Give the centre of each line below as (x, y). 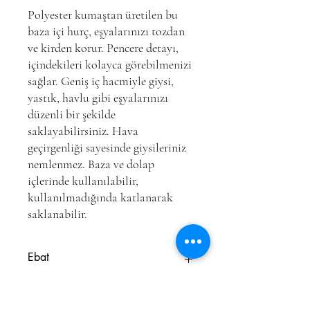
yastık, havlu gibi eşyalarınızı (98, 98)
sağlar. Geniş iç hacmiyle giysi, (101, 81)
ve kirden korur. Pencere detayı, (103, 48)
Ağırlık (43, 301)
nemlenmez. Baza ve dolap (91, 164)
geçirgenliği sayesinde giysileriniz (107, 147)
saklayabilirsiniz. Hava (83, 131)
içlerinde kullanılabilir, (83, 181)
